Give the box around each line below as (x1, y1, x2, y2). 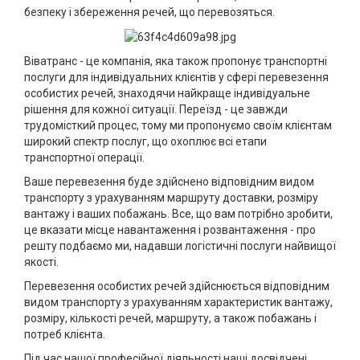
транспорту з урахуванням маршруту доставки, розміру (24, 191, 318, 205)
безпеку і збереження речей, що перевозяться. (24, 6, 275, 18)
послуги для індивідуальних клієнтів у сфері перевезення (24, 71, 329, 84)
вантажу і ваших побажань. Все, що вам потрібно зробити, (24, 207, 333, 221)
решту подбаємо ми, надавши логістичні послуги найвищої (24, 239, 336, 253)
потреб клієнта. (24, 328, 105, 342)
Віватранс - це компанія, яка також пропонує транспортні (24, 55, 327, 68)
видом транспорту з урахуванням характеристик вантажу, (24, 296, 333, 309)
